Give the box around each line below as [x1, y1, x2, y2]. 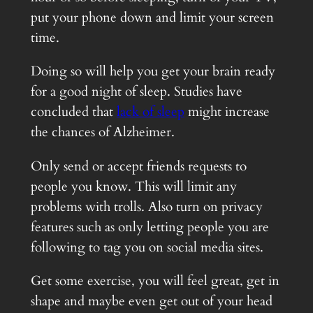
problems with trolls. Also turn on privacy [30, 197, 263, 216]
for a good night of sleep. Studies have [30, 82, 242, 101]
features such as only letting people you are [30, 217, 269, 236]
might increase [184, 103, 270, 122]
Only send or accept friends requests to [30, 156, 247, 175]
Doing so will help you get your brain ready [30, 62, 275, 81]
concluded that [30, 103, 117, 122]
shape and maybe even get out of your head [30, 291, 272, 310]
